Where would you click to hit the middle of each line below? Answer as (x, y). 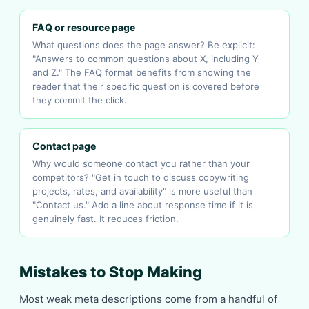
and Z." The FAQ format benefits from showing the (142, 72)
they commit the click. (80, 100)
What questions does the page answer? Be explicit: (144, 45)
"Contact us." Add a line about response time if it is (143, 205)
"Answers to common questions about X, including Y (146, 59)
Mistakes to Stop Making (111, 272)
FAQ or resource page (84, 27)
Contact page (64, 146)
